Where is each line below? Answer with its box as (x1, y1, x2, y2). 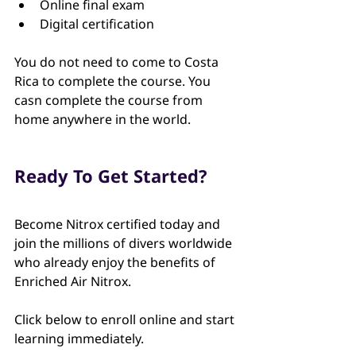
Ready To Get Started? (14, 163, 207, 188)
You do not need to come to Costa (14, 52, 222, 71)
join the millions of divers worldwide (14, 234, 235, 252)
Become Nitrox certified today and (14, 215, 223, 233)
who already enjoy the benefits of (14, 253, 219, 271)
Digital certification (40, 14, 154, 33)
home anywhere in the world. (14, 110, 191, 128)
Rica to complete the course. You (14, 72, 214, 90)
